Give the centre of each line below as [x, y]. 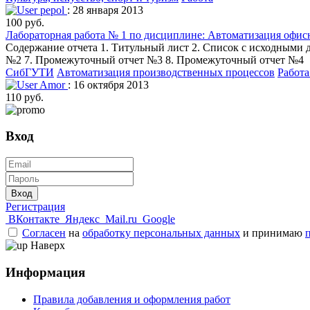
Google [159, 219]
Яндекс [82, 219]
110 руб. [25, 97]
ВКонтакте [34, 219]
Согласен [44, 233]
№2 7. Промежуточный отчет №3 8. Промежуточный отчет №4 [155, 60]
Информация [45, 272]
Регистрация [35, 207]
